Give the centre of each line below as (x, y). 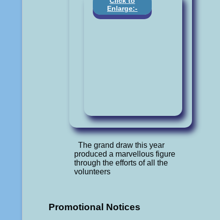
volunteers (92, 172)
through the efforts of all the (121, 163)
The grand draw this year (121, 145)
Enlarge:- (123, 8)
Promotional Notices (94, 207)
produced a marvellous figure (124, 154)
